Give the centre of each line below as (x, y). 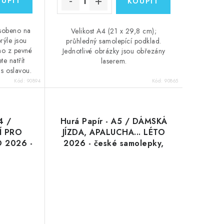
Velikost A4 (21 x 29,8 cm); (114, 31)
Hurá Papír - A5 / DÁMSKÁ (114, 121)
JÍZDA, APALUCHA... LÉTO (114, 132)
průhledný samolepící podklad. (114, 41)
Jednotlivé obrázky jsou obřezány (114, 51)
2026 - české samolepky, (114, 143)
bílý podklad (114, 154)
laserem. (114, 61)
